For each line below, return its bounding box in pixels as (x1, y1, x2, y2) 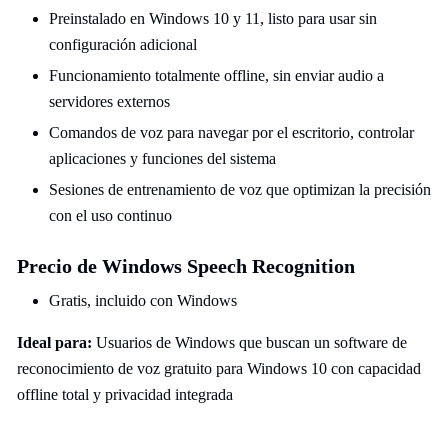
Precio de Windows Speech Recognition (17, 255, 355, 277)
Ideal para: (17, 334, 92, 351)
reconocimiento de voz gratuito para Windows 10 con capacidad (17, 360, 421, 377)
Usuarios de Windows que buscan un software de (92, 334, 407, 351)
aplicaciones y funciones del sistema (49, 150, 276, 167)
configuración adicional (49, 36, 197, 53)
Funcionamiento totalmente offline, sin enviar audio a (49, 67, 384, 84)
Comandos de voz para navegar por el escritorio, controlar (49, 124, 414, 141)
